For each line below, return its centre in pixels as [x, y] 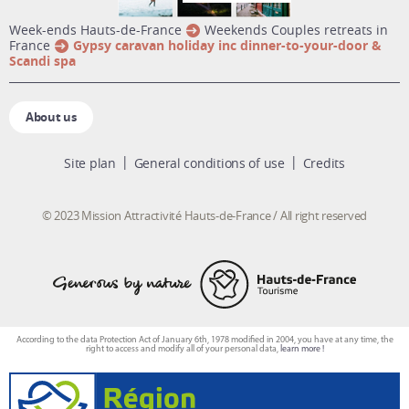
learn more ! [302, 350]
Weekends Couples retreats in [296, 29]
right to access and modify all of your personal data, [183, 350]
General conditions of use [209, 163]
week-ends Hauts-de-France [101, 29]
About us [51, 116]
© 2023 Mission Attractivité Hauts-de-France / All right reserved [204, 215]
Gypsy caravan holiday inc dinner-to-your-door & [227, 45]
